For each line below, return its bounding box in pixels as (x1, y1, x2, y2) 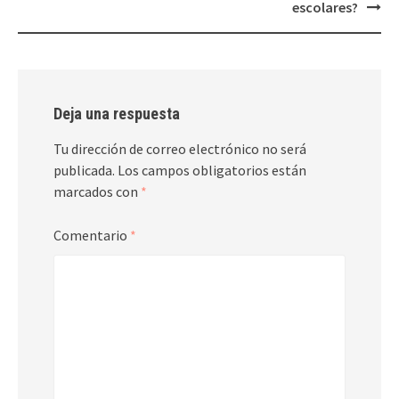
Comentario (53, 225, 130, 244)
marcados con (53, 182, 141, 200)
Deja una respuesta (53, 103, 180, 123)
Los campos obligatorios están (118, 160, 306, 179)
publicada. (53, 160, 115, 179)
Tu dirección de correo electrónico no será (53, 139, 306, 158)
